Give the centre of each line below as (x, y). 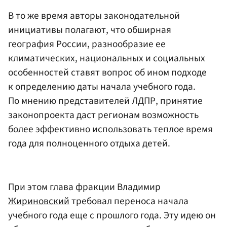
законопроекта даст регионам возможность (103, 115)
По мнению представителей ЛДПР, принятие (105, 101)
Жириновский (39, 201)
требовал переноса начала (129, 201)
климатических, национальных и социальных (107, 59)
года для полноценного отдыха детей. (89, 144)
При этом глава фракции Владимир (84, 187)
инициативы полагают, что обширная (90, 30)
